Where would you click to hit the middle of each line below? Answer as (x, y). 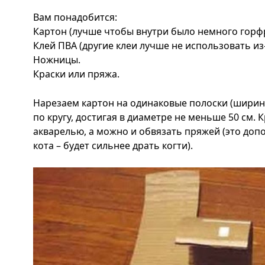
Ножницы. (57, 60)
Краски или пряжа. (76, 74)
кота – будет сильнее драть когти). (113, 146)
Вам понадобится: (75, 17)
